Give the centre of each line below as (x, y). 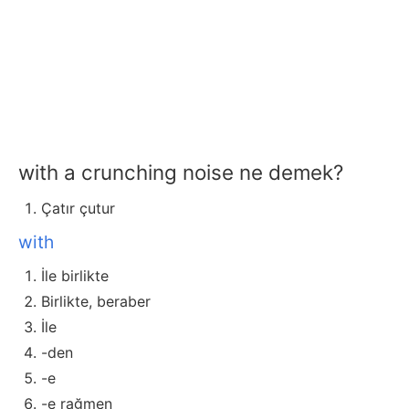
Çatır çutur (78, 209)
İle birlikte (75, 276)
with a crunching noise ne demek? (181, 173)
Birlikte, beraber (96, 302)
